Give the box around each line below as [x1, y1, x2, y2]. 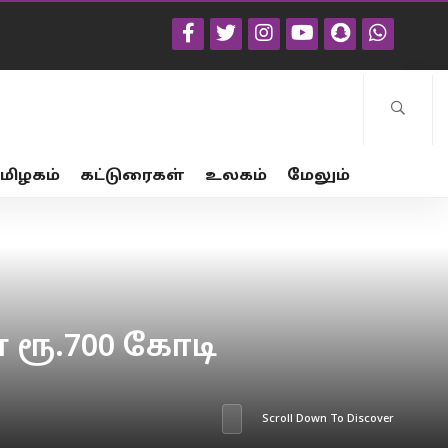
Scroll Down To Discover [262, 412, 395, 426]
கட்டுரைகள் [80, 166, 185, 186]
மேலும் [287, 166, 350, 186]
